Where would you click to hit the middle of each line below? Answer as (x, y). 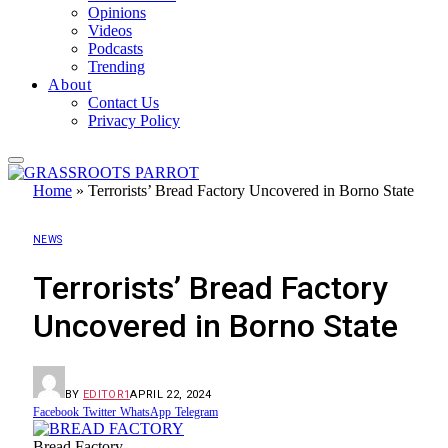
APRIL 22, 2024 (170, 394)
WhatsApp (145, 412)
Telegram (196, 412)
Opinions (117, 13)
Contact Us (123, 103)
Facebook (56, 412)
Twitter (99, 412)
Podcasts (115, 49)
